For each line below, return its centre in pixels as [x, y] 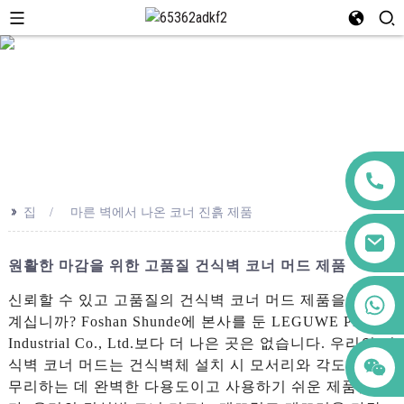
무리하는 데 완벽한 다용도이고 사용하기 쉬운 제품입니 [197, 386]
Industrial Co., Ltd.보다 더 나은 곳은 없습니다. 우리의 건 [202, 343]
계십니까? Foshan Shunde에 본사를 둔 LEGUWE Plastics [200, 321]
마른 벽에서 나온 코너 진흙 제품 [161, 211]
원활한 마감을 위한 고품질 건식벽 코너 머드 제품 [177, 265]
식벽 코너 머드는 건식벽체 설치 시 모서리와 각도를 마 [194, 364]
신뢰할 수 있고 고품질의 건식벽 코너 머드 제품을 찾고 [194, 299]
